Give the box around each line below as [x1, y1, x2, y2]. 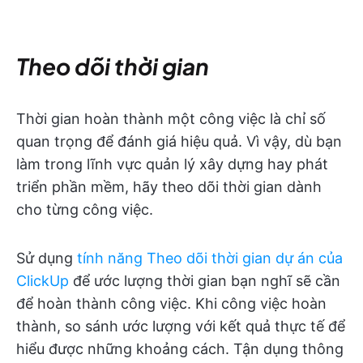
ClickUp [16, 272, 69, 290]
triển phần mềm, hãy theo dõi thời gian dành [16, 178, 322, 196]
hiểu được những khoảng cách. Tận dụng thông [16, 340, 344, 358]
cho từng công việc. [16, 201, 153, 219]
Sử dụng [16, 250, 77, 267]
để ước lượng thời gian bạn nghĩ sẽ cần [69, 272, 340, 290]
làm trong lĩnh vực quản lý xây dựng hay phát [16, 156, 328, 173]
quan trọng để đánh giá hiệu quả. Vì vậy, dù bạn [16, 133, 342, 151]
